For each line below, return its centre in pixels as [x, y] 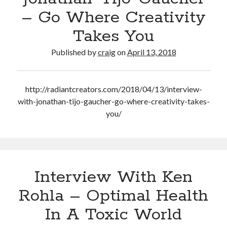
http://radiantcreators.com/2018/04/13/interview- [113, 89]
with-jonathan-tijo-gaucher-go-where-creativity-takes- [113, 101]
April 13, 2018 [152, 52]
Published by [74, 52]
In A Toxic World [113, 215]
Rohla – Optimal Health [113, 196]
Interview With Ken [113, 177]
